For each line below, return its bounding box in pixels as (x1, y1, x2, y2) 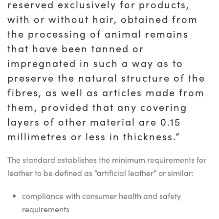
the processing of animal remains (7, 26, 189, 40)
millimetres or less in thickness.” (7, 129, 180, 143)
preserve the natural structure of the (7, 70, 205, 84)
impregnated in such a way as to (7, 56, 183, 69)
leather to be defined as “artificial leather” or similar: (7, 167, 194, 178)
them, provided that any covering (7, 100, 187, 113)
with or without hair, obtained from (7, 12, 198, 25)
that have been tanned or (7, 41, 144, 55)
